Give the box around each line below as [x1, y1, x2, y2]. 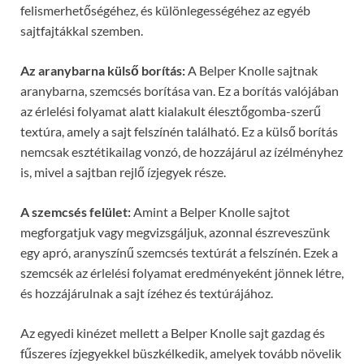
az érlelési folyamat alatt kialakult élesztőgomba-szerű [20, 103, 321, 119]
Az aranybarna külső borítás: [20, 63, 185, 79]
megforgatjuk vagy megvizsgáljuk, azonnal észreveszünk [20, 224, 330, 240]
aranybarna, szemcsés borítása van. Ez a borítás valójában [20, 83, 339, 99]
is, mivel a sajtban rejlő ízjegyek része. [20, 164, 226, 180]
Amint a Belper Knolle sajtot [131, 204, 290, 220]
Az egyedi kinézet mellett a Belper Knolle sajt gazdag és [20, 325, 325, 341]
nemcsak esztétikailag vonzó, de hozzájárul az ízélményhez [20, 144, 343, 160]
